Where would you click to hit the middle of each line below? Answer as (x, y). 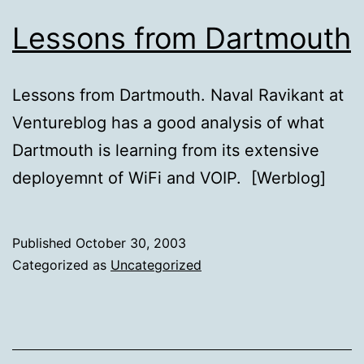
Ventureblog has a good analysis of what (168, 122)
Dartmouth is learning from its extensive (166, 150)
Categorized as (61, 264)
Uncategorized (156, 264)
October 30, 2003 (131, 243)
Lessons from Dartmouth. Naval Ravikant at (178, 95)
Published (44, 243)
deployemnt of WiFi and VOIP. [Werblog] (169, 178)
